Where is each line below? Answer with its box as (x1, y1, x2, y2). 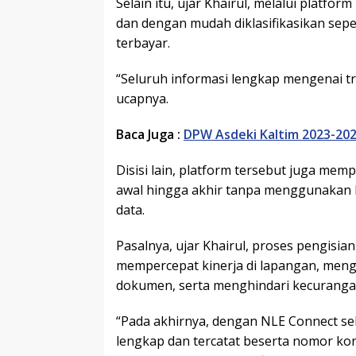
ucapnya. (116, 89, 168, 107)
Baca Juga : (116, 125, 180, 143)
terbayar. (116, 33, 170, 52)
